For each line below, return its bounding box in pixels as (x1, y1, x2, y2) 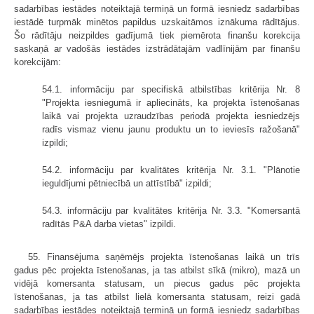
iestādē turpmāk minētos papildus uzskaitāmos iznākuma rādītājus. (14, 17, 300, 28)
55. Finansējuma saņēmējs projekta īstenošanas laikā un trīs (28, 252, 300, 263)
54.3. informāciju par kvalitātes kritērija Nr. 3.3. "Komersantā (42, 205, 300, 217)
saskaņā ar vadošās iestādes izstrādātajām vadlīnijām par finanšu (14, 43, 300, 55)
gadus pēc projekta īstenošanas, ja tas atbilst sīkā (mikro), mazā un (14, 265, 300, 276)
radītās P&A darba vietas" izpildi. (42, 219, 176, 230)
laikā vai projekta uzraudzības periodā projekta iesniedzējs (42, 111, 300, 122)
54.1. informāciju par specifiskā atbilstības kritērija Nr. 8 (42, 84, 300, 95)
